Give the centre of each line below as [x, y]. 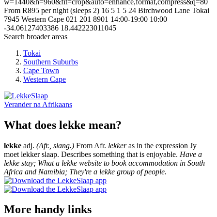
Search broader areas [36, 36]
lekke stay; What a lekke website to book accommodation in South [104, 163]
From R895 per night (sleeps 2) [53, 10]
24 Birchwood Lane [159, 10]
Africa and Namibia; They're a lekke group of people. [85, 171]
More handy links [48, 209]
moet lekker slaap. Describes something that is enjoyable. [92, 154]
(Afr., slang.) [55, 145]
